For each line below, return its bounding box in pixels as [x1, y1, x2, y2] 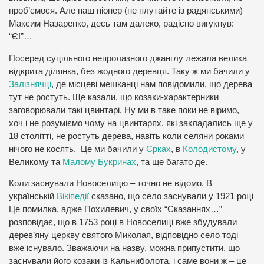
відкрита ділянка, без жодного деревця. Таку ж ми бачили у [9, 66, 250, 76]
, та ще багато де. [136, 157, 207, 167]
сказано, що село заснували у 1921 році [89, 192, 253, 202]
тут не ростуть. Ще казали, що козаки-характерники [9, 92, 219, 102]
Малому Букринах [62, 157, 136, 167]
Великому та [9, 157, 62, 167]
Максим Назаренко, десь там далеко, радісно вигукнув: [9, 18, 234, 28]
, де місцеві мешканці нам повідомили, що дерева [51, 79, 252, 89]
